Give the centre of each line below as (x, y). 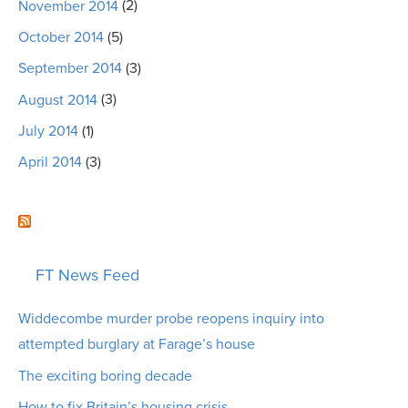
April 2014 (50, 163)
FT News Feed (87, 275)
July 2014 (48, 132)
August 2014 (58, 100)
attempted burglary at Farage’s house (137, 345)
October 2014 (61, 37)
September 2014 (70, 69)
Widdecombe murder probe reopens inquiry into (171, 319)
